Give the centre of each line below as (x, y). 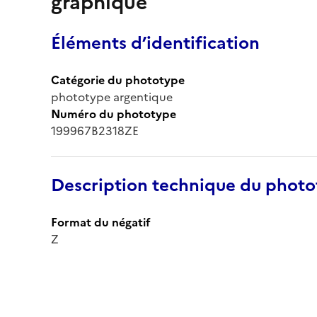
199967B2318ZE (95, 131)
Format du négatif (101, 222)
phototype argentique (112, 97)
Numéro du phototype (114, 114)
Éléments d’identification (155, 43)
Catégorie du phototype (118, 80)
